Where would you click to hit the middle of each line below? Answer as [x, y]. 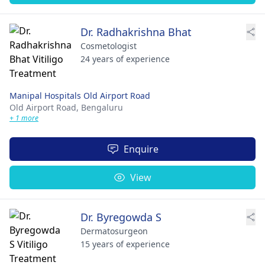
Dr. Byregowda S [121, 217]
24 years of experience [125, 59]
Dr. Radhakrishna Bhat [136, 32]
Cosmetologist [109, 46]
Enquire [141, 149]
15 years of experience [125, 244]
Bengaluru [102, 107]
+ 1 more [24, 118]
